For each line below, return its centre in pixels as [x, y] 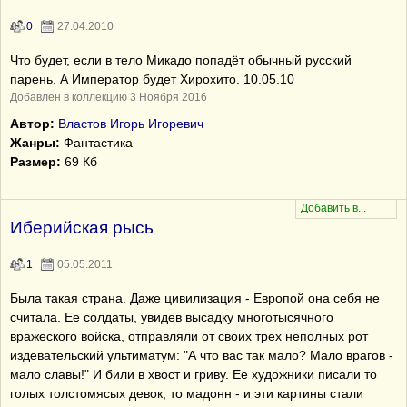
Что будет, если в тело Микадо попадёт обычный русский [181, 60]
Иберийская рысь [82, 228]
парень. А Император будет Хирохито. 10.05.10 [152, 79]
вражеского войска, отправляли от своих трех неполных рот [189, 336]
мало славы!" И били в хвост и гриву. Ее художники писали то [194, 374]
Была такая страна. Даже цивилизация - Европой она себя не [195, 298]
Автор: [32, 124]
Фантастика [96, 143]
